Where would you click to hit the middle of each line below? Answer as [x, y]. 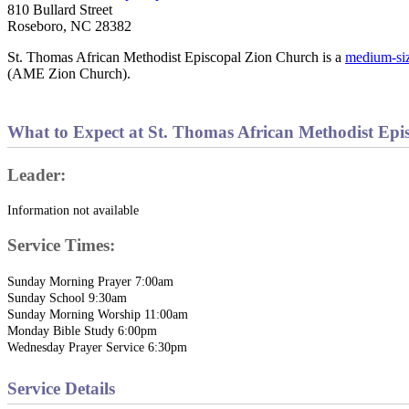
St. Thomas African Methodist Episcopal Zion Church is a [176, 57]
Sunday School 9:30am [67, 297]
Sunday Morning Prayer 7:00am [90, 281]
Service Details [61, 388]
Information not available [73, 210]
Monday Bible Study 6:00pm [82, 330]
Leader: [37, 174]
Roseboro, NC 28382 [69, 26]
